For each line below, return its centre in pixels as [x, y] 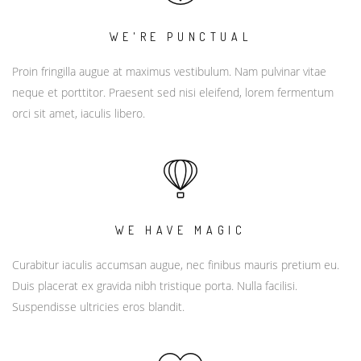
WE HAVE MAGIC [180, 230]
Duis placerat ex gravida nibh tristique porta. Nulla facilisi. [155, 285]
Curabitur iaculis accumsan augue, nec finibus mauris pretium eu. [176, 264]
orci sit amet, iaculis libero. [79, 113]
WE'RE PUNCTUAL [180, 36]
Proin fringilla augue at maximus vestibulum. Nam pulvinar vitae [169, 71]
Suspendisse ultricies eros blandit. [98, 306]
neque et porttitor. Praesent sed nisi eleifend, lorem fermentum [173, 92]
